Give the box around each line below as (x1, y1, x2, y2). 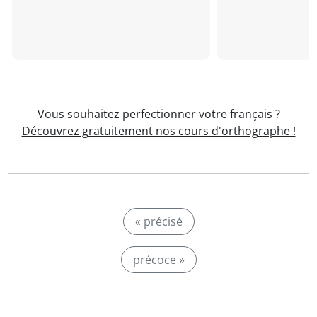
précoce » (132, 252, 185, 267)
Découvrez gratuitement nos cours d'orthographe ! (21, 123, 296, 139)
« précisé (134, 214, 183, 229)
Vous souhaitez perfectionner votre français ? (37, 106, 280, 122)
